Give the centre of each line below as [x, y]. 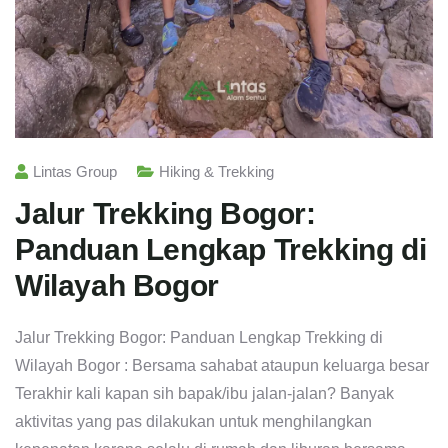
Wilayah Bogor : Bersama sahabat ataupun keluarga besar [222, 366]
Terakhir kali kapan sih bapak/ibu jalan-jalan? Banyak [204, 394]
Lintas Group [75, 172]
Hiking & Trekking [216, 172]
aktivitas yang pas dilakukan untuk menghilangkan [193, 422]
